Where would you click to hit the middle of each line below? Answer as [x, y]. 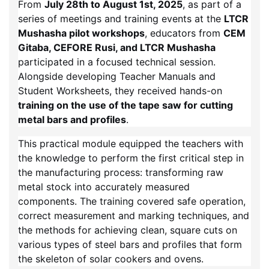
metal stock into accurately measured [104, 187]
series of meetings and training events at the [121, 19]
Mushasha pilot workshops [81, 33]
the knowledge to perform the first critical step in [131, 158]
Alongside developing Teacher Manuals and [117, 77]
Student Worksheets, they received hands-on [120, 91]
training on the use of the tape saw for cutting [125, 105]
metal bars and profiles [72, 120]
